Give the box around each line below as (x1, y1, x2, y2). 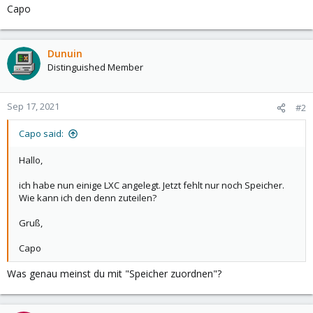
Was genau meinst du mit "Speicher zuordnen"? (7, 267, 221, 280)
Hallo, (19, 154, 43, 166)
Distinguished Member (48, 61, 143, 73)
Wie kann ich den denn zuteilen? (19, 191, 156, 204)
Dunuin (48, 47, 82, 60)
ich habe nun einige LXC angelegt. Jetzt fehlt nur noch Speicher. (19, 179, 284, 191)
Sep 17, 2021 (7, 100, 59, 112)
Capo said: (19, 127, 64, 140)
